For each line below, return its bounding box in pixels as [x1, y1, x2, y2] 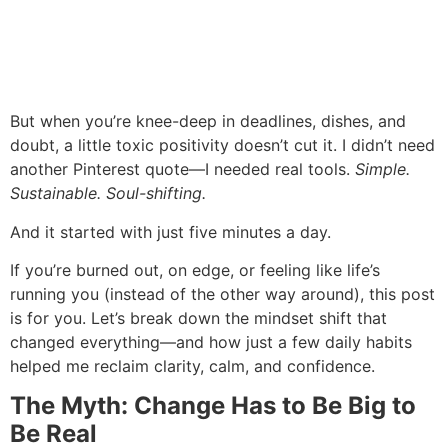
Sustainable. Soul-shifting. [10, 183, 206, 204]
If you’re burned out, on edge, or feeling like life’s [10, 260, 380, 281]
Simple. [355, 159, 410, 180]
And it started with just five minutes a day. [10, 221, 331, 242]
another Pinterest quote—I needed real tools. [10, 159, 355, 180]
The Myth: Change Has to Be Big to [10, 391, 416, 421]
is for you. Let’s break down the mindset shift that [10, 308, 387, 329]
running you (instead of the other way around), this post [10, 284, 435, 305]
